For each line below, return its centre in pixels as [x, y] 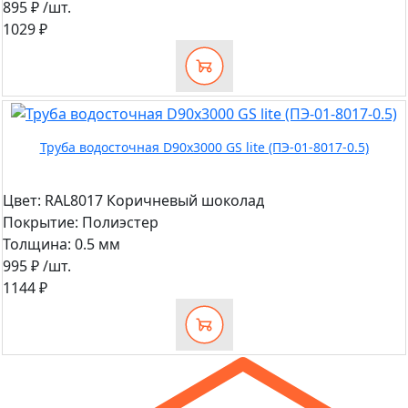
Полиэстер [118, 222]
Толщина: [37, 244]
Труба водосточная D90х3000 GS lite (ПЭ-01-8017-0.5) [204, 147]
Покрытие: [41, 222]
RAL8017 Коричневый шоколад [153, 200]
